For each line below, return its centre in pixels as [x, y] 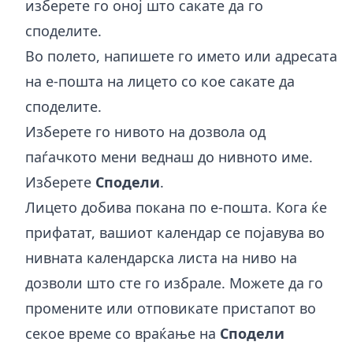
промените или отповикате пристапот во [171, 308]
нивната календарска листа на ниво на [161, 257]
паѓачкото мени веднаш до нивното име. [169, 156]
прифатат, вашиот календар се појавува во [175, 232]
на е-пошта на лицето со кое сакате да [160, 81]
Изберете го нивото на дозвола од [145, 131]
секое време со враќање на [123, 333]
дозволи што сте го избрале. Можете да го [174, 282]
